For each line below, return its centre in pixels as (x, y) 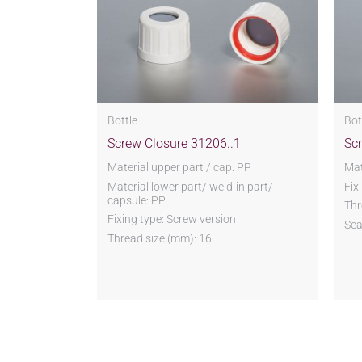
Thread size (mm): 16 (159, 239)
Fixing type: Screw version (171, 219)
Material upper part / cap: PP (179, 167)
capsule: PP (136, 200)
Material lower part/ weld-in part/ (190, 186)
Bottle (122, 121)
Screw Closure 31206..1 (174, 143)
